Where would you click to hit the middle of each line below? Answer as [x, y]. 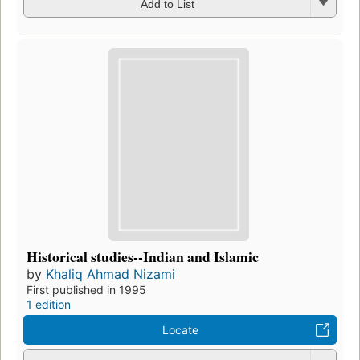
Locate [180, 329]
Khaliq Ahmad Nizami [110, 274]
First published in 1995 [86, 289]
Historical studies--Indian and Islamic [143, 256]
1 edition [49, 304]
